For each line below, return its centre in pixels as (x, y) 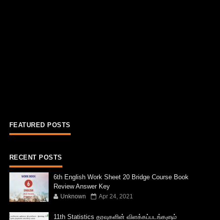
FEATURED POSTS (40, 125)
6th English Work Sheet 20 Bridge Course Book (121, 177)
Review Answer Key (82, 186)
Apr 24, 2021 (116, 196)
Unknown (73, 196)
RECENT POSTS (36, 157)
